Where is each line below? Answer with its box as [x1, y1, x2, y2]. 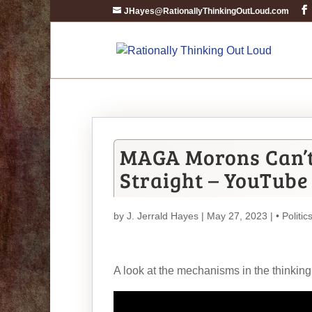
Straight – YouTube [120, 166, 309, 194]
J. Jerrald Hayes [127, 210, 198, 221]
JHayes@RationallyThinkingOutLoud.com [124, 6, 289, 16]
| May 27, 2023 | [198, 210, 276, 221]
